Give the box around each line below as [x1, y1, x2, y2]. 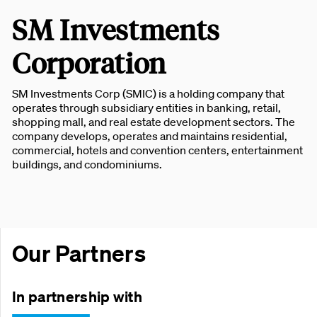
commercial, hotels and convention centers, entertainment [12, 143, 303, 157]
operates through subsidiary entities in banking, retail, [12, 100, 281, 115]
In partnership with [12, 287, 143, 306]
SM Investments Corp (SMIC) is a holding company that [12, 86, 284, 100]
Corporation [12, 45, 167, 80]
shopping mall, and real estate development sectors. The [12, 115, 295, 129]
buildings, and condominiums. [12, 157, 162, 171]
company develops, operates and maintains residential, [12, 129, 287, 143]
